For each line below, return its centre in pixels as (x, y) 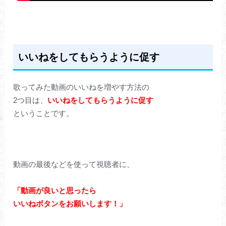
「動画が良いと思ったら (55, 190)
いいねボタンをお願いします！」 (70, 203)
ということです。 (44, 113)
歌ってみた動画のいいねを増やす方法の (81, 87)
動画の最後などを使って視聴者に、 (74, 164)
